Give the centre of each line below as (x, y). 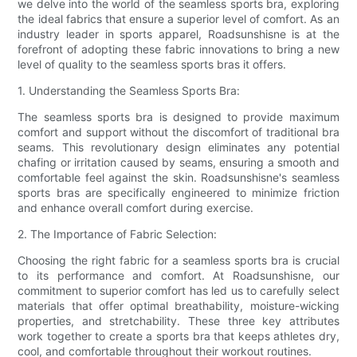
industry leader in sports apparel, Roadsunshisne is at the (178, 33)
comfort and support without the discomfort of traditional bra (178, 131)
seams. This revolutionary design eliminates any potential (178, 147)
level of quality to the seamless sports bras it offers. (152, 64)
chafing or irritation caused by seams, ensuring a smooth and (178, 162)
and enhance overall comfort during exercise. (136, 207)
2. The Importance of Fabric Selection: (118, 233)
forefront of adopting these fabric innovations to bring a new (178, 49)
